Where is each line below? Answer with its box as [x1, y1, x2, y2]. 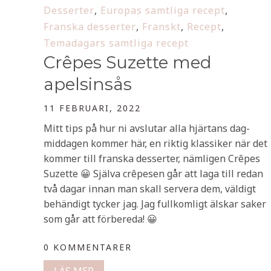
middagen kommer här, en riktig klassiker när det [44, 137, 267, 150]
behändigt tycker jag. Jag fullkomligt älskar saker [44, 197, 266, 211]
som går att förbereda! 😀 [44, 212, 157, 226]
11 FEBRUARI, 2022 [44, 102, 141, 114]
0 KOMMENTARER [44, 241, 132, 253]
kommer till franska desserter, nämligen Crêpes [44, 152, 260, 165]
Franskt [142, 20, 181, 33]
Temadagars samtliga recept [44, 36, 189, 50]
